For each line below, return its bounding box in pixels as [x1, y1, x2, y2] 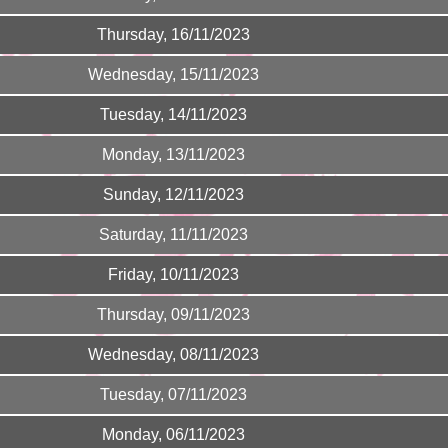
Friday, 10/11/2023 [107, 266, 239, 283]
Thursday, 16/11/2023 [96, 26, 250, 43]
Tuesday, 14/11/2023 [99, 106, 247, 123]
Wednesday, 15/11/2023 [87, 66, 259, 83]
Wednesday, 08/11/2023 [87, 346, 259, 363]
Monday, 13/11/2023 [101, 146, 245, 163]
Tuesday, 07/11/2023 [99, 386, 247, 403]
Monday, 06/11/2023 [101, 426, 245, 443]
